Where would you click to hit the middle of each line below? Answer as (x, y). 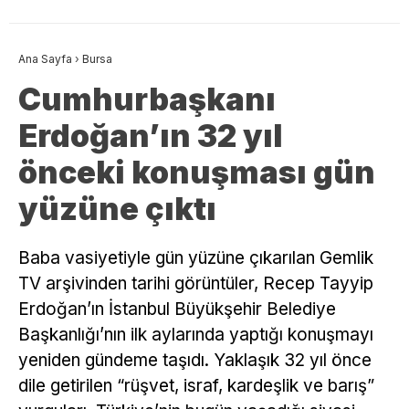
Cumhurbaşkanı (147, 100)
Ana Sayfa (45, 59)
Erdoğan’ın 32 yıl (151, 136)
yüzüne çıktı (117, 209)
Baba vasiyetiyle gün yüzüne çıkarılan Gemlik (196, 258)
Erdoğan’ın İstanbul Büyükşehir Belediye (177, 309)
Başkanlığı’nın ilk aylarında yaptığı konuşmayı (196, 335)
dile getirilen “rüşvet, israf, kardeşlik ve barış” (196, 386)
